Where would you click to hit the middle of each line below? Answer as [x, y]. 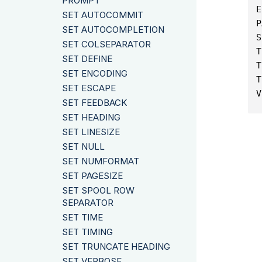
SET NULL [83, 147]
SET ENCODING [95, 74]
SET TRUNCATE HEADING [116, 247]
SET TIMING [87, 232]
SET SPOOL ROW [98, 191]
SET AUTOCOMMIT [103, 15]
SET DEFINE [87, 59]
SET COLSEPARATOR [106, 44]
